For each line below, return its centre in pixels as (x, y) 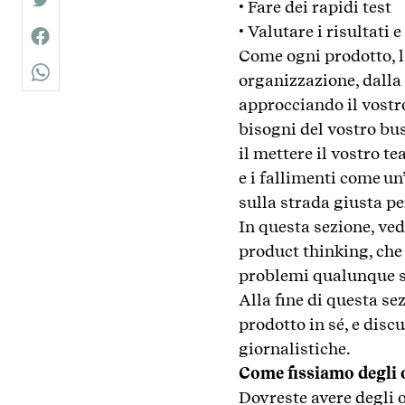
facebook (70, 45)
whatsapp (73, 81)
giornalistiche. (295, 349)
